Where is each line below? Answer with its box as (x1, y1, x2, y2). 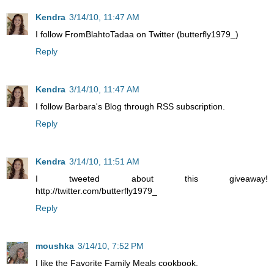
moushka (35, 241, 74, 251)
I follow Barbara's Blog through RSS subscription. (35, 102, 225, 112)
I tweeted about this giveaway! (35, 174, 268, 184)
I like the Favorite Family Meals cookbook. (35, 258, 198, 268)
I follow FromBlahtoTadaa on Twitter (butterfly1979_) (35, 29, 239, 40)
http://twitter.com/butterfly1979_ (35, 186, 157, 196)
